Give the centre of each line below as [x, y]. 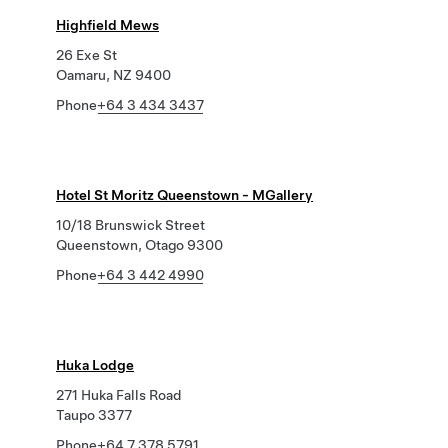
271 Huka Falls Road [118, 395]
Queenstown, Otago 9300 [139, 245]
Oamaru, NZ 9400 [113, 75]
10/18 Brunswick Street [130, 225]
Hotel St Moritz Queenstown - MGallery [184, 195]
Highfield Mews [107, 25]
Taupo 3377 [94, 415]
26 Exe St [86, 55]
